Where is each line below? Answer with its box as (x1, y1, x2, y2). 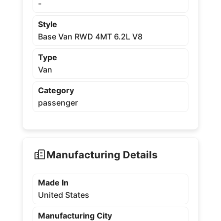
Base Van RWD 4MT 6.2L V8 (37, 32, 143, 41)
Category (37, 85, 74, 95)
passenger (37, 98, 78, 108)
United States (37, 190, 89, 200)
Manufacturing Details (46, 148, 157, 161)
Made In (37, 178, 69, 187)
